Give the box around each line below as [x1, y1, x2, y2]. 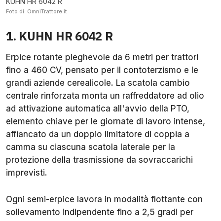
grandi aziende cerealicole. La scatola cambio [6, 78, 190, 88]
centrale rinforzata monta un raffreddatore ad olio [6, 91, 204, 101]
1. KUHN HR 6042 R [6, 28, 113, 44]
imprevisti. [6, 168, 47, 178]
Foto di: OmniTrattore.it [6, 8, 67, 15]
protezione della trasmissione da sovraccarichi [6, 155, 193, 165]
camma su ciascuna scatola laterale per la [6, 142, 175, 152]
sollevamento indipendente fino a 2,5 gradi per [6, 207, 193, 218]
